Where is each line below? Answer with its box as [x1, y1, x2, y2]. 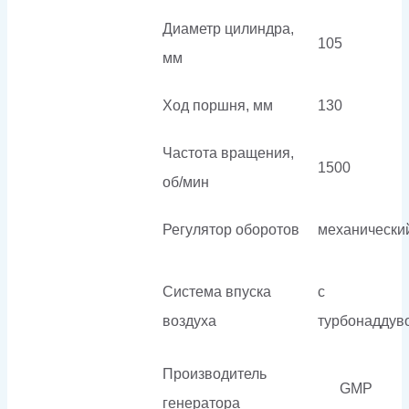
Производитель [163, 365, 267, 382]
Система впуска [163, 283, 271, 299]
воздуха [163, 312, 216, 329]
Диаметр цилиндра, [163, 20, 294, 37]
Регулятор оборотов [163, 221, 299, 237]
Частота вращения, [163, 144, 294, 161]
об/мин [163, 173, 209, 190]
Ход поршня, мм [163, 97, 273, 113]
